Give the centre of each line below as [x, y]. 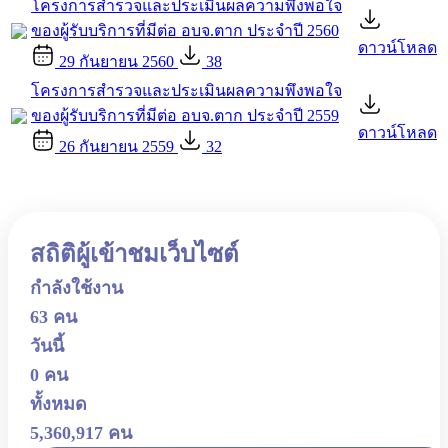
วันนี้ [47, 346]
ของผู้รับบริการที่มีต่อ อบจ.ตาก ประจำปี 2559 [185, 115]
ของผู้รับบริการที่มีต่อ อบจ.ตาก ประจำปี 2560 [185, 30]
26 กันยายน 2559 [116, 146]
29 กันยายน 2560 [116, 61]
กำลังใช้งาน [76, 288]
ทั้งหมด [58, 404]
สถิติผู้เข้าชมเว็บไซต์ [134, 254]
